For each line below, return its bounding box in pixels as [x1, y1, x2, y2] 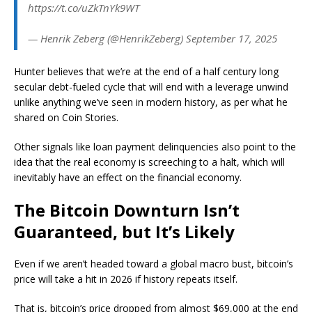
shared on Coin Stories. [14, 110, 118, 124]
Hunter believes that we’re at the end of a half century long [14, 64, 279, 78]
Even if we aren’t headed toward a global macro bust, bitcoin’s [14, 256, 293, 270]
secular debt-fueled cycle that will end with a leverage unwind [14, 79, 288, 93]
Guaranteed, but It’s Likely [14, 219, 235, 243]
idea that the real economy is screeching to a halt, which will [14, 155, 285, 169]
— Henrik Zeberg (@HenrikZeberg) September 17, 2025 [28, 31, 277, 45]
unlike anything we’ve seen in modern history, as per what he [14, 95, 288, 109]
